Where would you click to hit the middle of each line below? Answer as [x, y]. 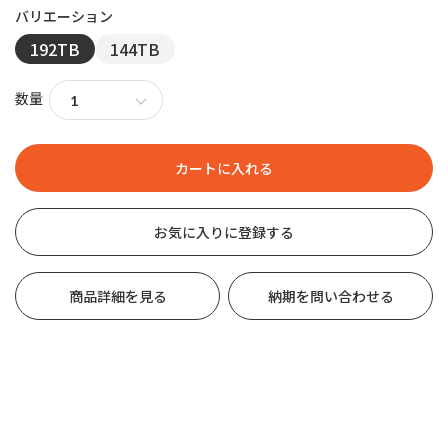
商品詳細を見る [117, 295]
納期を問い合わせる [330, 295]
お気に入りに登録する [224, 231]
